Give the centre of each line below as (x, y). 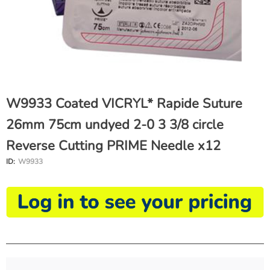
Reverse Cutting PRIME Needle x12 (113, 146)
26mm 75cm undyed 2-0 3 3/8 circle (115, 125)
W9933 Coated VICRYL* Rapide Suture (124, 104)
